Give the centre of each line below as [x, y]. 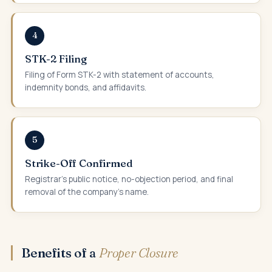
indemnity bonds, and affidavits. [86, 87]
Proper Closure [139, 252]
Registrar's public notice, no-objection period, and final [129, 179]
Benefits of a [60, 252]
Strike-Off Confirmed [79, 163]
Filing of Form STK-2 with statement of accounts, [120, 74]
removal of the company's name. [87, 192]
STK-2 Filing [56, 58]
